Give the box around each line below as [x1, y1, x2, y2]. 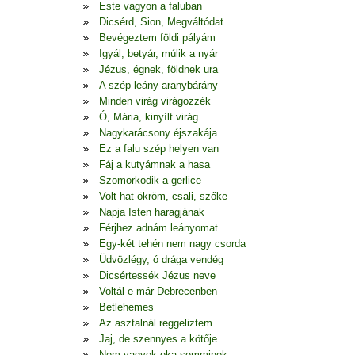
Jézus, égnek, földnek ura [99, 63, 218, 75]
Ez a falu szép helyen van [99, 143, 219, 155]
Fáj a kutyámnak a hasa [99, 158, 210, 170]
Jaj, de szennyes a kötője [99, 333, 217, 345]
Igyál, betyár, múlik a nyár [99, 48, 218, 59]
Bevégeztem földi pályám [99, 32, 216, 44]
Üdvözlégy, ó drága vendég [99, 254, 223, 265]
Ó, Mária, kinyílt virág [99, 111, 198, 123]
